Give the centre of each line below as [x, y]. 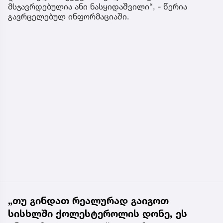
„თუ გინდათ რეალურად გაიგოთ [88, 200]
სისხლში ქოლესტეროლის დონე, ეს [98, 213]
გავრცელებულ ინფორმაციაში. [70, 16]
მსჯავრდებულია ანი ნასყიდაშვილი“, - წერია [98, 6]
